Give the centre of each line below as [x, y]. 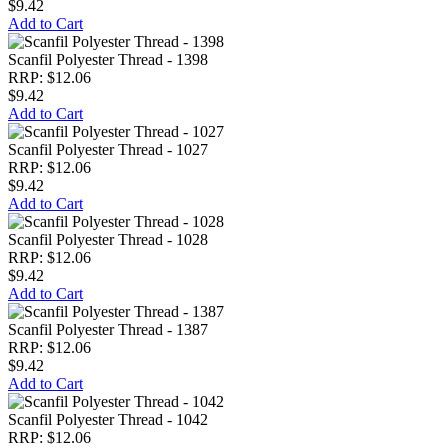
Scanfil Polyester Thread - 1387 [108, 329]
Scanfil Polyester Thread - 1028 [108, 239]
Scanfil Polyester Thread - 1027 [108, 149]
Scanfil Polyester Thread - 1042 [108, 419]
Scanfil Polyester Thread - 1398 [108, 59]
